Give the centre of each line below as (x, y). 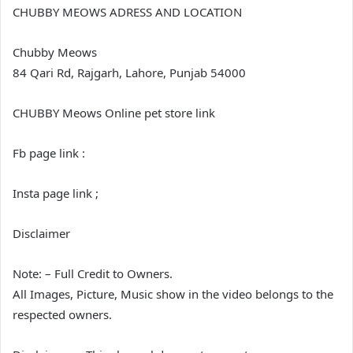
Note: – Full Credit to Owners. (93, 273)
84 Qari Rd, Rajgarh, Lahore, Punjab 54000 (129, 72)
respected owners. (62, 314)
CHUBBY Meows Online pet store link (114, 112)
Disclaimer (41, 233)
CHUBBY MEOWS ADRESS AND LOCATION (127, 11)
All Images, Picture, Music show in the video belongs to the (173, 294)
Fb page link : (49, 152)
